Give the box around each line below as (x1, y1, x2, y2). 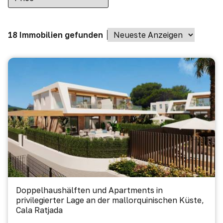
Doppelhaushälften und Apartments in (16, 185, 163, 195)
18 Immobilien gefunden (8, 30, 103, 40)
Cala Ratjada (16, 205, 63, 215)
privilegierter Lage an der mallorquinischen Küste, (16, 195, 204, 205)
